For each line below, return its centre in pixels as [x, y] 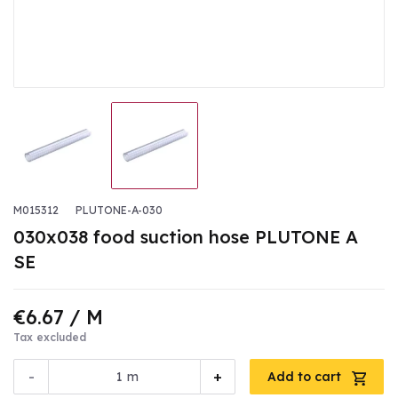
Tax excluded [50, 338]
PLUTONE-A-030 [119, 211]
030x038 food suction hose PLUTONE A [186, 237]
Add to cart [306, 377]
